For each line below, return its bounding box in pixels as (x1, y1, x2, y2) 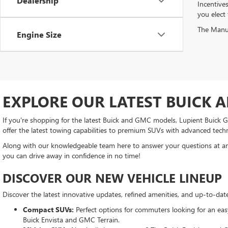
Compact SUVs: (23, 205, 74, 214)
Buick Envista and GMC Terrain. (23, 215, 122, 224)
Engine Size (17, 29, 62, 40)
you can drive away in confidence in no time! (3, 151, 140, 160)
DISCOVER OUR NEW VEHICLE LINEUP (3, 169, 222, 186)
